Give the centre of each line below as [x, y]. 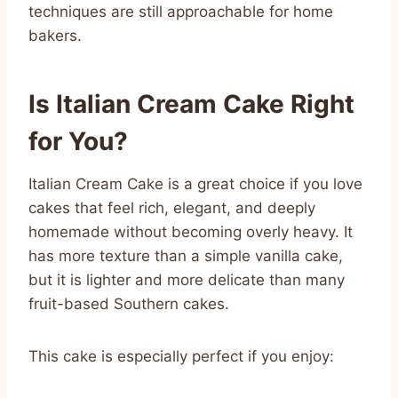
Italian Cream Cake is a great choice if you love [195, 183]
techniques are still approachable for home [181, 11]
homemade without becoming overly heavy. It [191, 231]
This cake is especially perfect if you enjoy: [181, 356]
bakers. [55, 35]
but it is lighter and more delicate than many [187, 279]
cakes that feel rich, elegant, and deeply [172, 207]
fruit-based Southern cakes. [129, 303]
